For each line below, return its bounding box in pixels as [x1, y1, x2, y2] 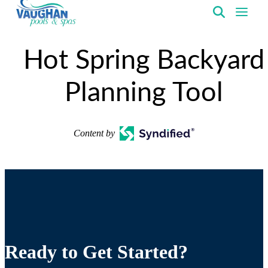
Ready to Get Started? [5, 241, 188, 263]
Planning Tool [64, 80, 223, 106]
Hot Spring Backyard [23, 47, 264, 74]
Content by [74, 128, 115, 138]
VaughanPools [14, 28, 68, 38]
